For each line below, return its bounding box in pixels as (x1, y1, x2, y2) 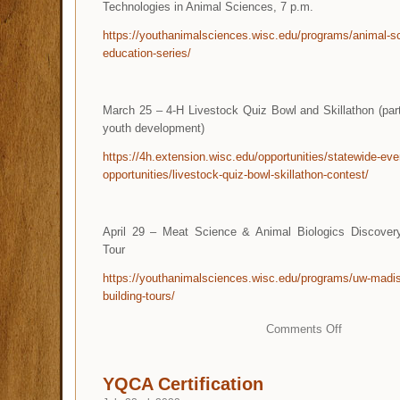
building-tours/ (103, 288, 175, 303)
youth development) (103, 121, 204, 135)
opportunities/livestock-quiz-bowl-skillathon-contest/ (103, 167, 369, 181)
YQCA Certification (103, 373, 263, 394)
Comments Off (265, 321, 342, 336)
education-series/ (103, 46, 191, 60)
